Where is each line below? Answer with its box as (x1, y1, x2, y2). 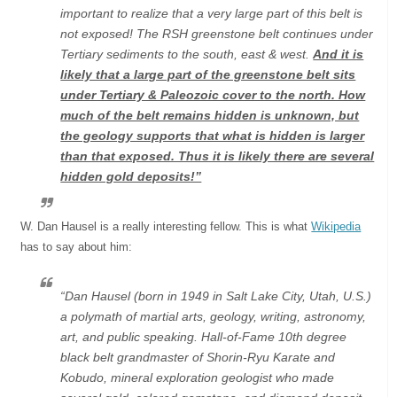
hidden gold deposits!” (60, 168, 202, 183)
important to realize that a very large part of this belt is (60, 5, 363, 20)
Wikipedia (311, 219, 362, 233)
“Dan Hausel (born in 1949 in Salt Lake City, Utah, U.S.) (60, 288, 372, 303)
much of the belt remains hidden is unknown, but (60, 107, 360, 122)
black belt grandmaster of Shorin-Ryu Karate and (60, 349, 336, 364)
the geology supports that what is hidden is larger (60, 128, 365, 143)
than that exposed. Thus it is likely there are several (60, 148, 375, 163)
